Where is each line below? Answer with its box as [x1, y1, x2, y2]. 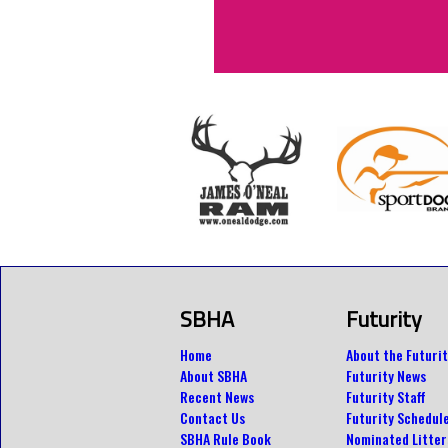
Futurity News [346, 364, 426, 386]
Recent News [180, 385, 254, 407]
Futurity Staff [346, 385, 426, 407]
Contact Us [180, 406, 245, 428]
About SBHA [180, 364, 247, 386]
